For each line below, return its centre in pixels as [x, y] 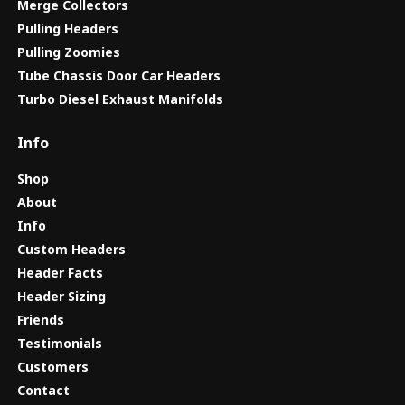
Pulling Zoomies [68, 52]
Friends [40, 319]
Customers [52, 366]
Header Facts [60, 272]
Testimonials [59, 343]
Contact [43, 390]
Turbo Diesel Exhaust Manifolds [120, 99]
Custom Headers [71, 249]
